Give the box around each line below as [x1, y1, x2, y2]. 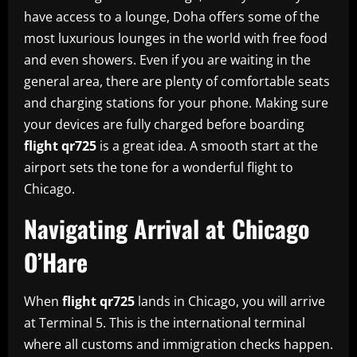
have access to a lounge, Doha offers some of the [24, 7, 320, 25]
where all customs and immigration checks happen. [24, 335, 333, 353]
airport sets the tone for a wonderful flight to [24, 158, 293, 176]
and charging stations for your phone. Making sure [24, 93, 328, 112]
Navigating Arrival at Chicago [24, 210, 309, 246]
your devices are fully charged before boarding [24, 115, 304, 133]
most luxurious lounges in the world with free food [24, 29, 328, 47]
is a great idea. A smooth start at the [96, 136, 318, 155]
